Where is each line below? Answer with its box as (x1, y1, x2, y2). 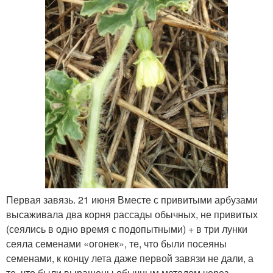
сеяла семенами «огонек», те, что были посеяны (6, 236, 227, 250)
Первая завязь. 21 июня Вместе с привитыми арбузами (6, 192, 258, 207)
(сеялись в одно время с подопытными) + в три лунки (6, 221, 247, 236)
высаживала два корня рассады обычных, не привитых (6, 207, 258, 221)
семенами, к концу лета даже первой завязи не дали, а (6, 250, 253, 265)
